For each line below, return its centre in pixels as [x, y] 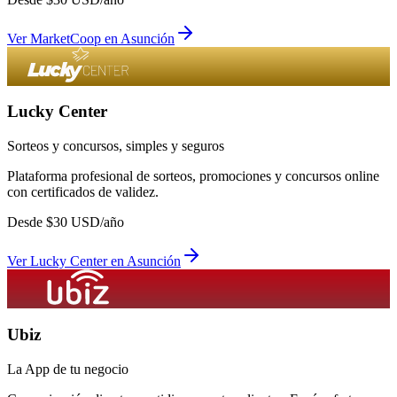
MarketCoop [66, 38]
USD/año [96, 222]
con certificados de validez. [83, 192]
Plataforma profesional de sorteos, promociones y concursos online [193, 176]
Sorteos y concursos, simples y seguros [116, 146]
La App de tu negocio [68, 369]
